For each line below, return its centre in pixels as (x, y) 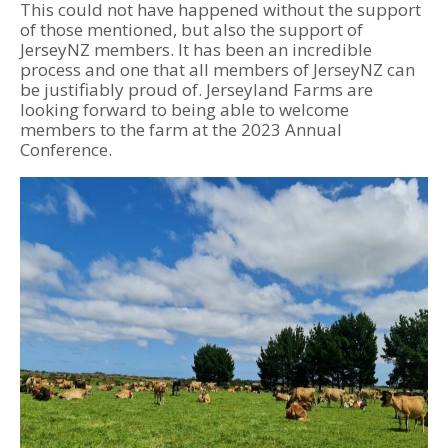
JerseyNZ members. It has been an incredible (196, 50)
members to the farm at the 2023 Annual (181, 130)
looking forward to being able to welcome (184, 110)
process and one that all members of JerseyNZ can (217, 70)
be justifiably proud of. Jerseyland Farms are (196, 90)
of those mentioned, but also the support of (191, 30)
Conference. (66, 150)
